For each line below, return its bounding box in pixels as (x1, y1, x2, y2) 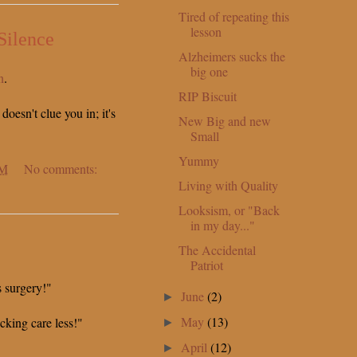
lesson (190, 22, 222, 40)
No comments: (24, 160, 97, 178)
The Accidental (178, 241, 256, 258)
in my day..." (190, 216, 255, 233)
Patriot (190, 256, 223, 273)
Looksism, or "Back (178, 201, 280, 218)
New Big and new (178, 112, 271, 129)
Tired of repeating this (178, 7, 289, 25)
